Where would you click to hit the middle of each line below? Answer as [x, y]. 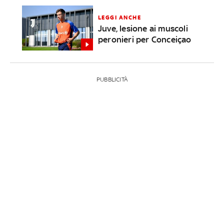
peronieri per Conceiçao [144, 40]
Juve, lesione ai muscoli [143, 29]
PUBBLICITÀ [112, 79]
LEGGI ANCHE [119, 18]
